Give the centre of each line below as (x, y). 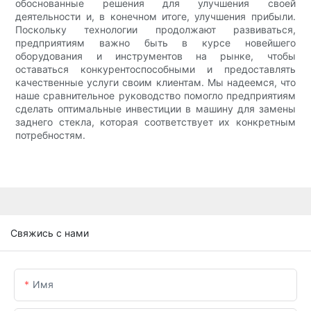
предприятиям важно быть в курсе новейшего (155, 42)
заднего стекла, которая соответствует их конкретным (155, 121)
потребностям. (51, 135)
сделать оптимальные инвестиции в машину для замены (155, 108)
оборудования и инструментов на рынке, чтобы (155, 56)
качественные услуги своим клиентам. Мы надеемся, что (155, 82)
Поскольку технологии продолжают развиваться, (155, 29)
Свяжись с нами (50, 233)
